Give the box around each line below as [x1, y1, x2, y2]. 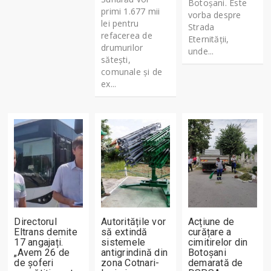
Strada [188, 21, 215, 33]
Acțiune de [188, 215, 235, 227]
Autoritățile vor [101, 215, 166, 227]
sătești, [101, 53, 131, 65]
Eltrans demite [14, 226, 77, 238]
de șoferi [14, 256, 54, 269]
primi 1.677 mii [101, 5, 160, 17]
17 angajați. [14, 236, 64, 248]
